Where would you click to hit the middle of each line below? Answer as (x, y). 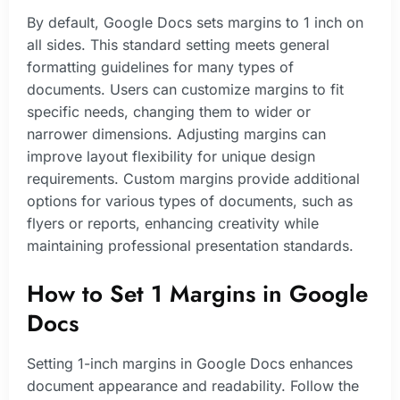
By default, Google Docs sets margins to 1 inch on (195, 22)
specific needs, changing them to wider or (169, 111)
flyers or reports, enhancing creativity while (173, 223)
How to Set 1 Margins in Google (197, 294)
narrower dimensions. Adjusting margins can (176, 133)
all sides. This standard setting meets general (178, 44)
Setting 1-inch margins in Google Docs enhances (190, 364)
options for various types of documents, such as (190, 200)
